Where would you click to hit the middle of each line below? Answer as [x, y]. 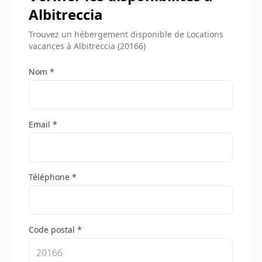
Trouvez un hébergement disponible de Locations [126, 34]
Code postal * [55, 230]
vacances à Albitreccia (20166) [87, 46]
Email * [43, 124]
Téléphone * [53, 177]
